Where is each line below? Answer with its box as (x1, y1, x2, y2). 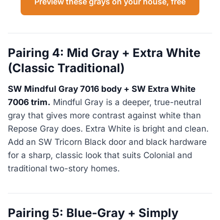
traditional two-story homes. (8, 164, 120, 173)
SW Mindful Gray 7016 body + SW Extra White (8, 84, 195, 94)
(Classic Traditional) (8, 60, 125, 75)
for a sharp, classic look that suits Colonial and (8, 150, 192, 160)
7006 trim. (8, 97, 51, 107)
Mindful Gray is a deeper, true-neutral (51, 97, 201, 107)
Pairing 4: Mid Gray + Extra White (8, 45, 200, 60)
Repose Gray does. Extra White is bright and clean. (8, 124, 209, 134)
